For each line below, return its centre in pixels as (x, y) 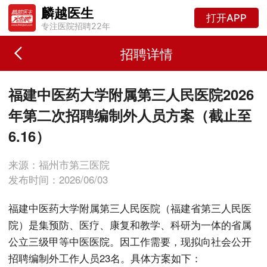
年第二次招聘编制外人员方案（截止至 (130, 115)
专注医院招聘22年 (75, 26)
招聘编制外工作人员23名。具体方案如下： (105, 258)
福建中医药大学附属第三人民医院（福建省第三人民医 (130, 208)
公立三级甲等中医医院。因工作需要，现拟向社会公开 (130, 242)
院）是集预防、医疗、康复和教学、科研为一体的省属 (130, 225)
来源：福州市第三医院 (59, 164)
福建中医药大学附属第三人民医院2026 (131, 94)
